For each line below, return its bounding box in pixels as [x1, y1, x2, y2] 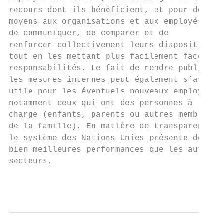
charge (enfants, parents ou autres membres [9, 110, 212, 119]
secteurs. [9, 157, 52, 166]
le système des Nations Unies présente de [9, 134, 202, 142]
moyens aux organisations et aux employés [9, 17, 202, 26]
